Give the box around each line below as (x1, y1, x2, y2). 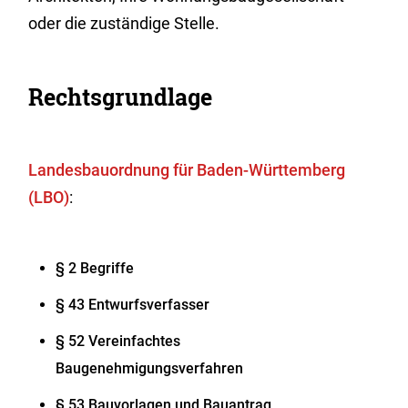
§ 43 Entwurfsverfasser (56, 296, 210, 313)
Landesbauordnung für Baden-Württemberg (28, 160, 346, 179)
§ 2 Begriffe (56, 260, 135, 277)
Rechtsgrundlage (28, 82, 213, 112)
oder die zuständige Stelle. (28, 14, 220, 33)
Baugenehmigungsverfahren (56, 360, 244, 377)
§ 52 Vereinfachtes (56, 332, 181, 350)
